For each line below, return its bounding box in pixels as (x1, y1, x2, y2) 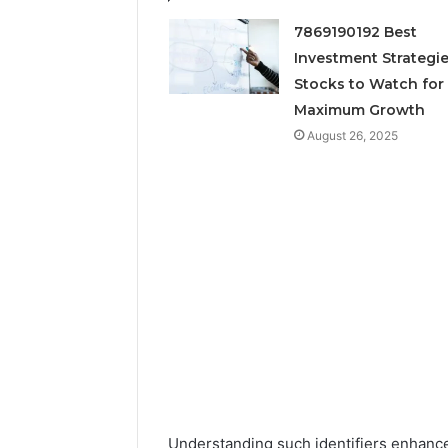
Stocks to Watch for (293, 74, 444, 93)
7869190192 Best (293, 22, 417, 41)
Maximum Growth (293, 100, 425, 119)
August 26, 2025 (306, 127, 398, 143)
